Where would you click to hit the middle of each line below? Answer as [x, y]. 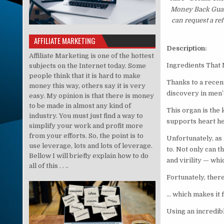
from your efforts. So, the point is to [86, 135]
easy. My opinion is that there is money [91, 95]
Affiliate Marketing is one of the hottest [91, 55]
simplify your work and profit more [86, 125]
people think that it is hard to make [84, 75]
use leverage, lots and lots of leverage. [90, 145]
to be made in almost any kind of [80, 105]
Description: [186, 48]
